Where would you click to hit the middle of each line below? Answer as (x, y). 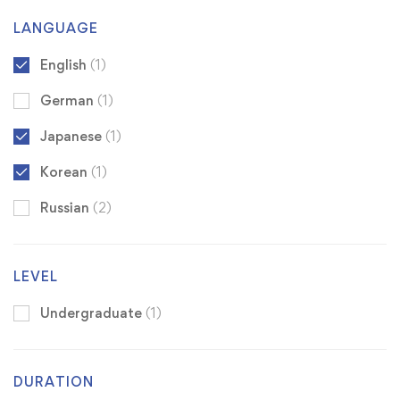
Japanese (73, 137)
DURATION (54, 382)
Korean (66, 172)
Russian (67, 208)
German (69, 101)
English (65, 65)
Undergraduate (93, 313)
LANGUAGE (56, 29)
